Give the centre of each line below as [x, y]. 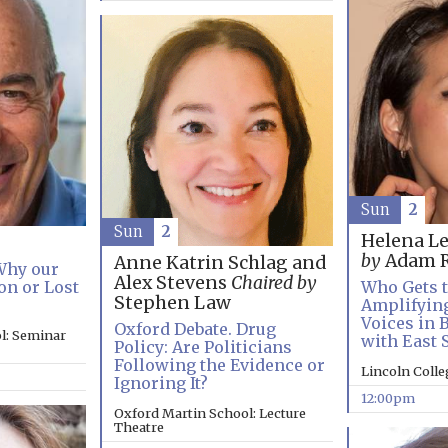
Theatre [138, 427]
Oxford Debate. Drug [194, 329]
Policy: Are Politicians [202, 347]
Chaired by [273, 283]
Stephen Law [172, 303]
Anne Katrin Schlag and [219, 263]
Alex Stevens [172, 283]
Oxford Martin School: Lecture [209, 413]
